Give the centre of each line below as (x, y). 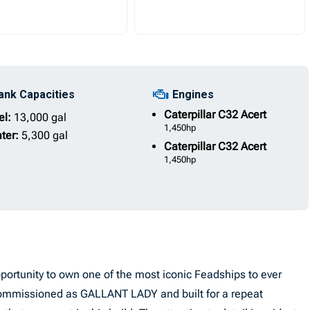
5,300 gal (44, 135)
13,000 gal (40, 117)
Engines (193, 94)
